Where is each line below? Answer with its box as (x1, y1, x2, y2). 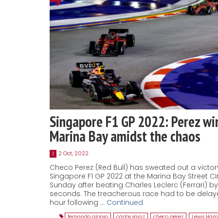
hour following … (50, 197, 107, 207)
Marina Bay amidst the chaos (50, 126, 200, 145)
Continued (107, 197, 143, 207)
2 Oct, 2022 (58, 149, 89, 157)
